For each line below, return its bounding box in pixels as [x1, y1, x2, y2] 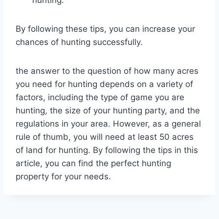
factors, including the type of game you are [16, 92, 184, 102]
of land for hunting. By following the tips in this [16, 145, 198, 155]
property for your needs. [16, 171, 111, 181]
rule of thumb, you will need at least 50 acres [16, 131, 194, 142]
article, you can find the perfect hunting [16, 158, 171, 168]
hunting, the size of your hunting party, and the [16, 105, 200, 115]
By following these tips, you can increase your [16, 23, 195, 34]
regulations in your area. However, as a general [16, 118, 201, 129]
